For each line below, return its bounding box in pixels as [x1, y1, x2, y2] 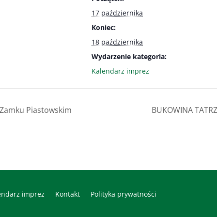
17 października [92, 8, 143, 17]
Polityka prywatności [91, 189, 157, 199]
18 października [92, 37, 143, 46]
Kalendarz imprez [92, 66, 150, 76]
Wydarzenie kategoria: [92, 51, 167, 61]
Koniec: [92, 22, 116, 32]
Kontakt [55, 189, 80, 199]
